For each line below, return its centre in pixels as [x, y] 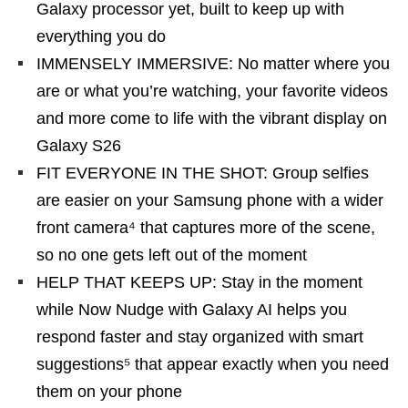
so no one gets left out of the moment [172, 255]
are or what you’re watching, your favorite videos [212, 91]
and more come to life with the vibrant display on [212, 118]
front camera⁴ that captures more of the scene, [206, 228]
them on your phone [109, 392]
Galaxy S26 [79, 146]
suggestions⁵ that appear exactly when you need [213, 364]
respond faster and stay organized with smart [200, 337]
